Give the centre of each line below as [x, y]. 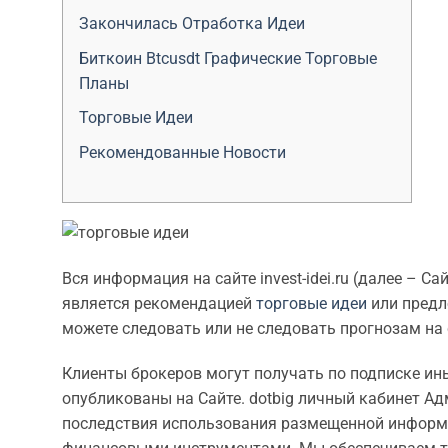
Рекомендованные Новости [182, 152]
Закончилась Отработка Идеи [192, 23]
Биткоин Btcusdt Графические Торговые [228, 58]
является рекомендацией [159, 303]
